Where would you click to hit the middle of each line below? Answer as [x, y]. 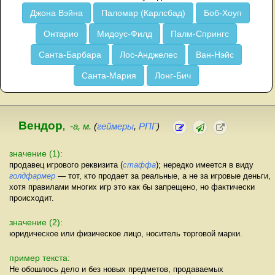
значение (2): [36, 222]
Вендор [41, 126]
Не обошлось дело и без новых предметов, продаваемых [116, 269]
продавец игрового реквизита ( [66, 165]
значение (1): [36, 153]
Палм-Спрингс [199, 34]
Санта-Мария [109, 76]
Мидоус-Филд [124, 34]
